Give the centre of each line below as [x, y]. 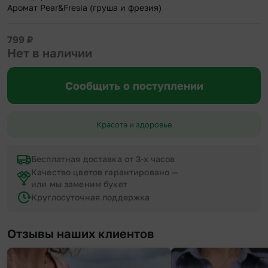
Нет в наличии [50, 53]
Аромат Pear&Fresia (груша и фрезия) [84, 8]
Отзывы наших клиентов [81, 234]
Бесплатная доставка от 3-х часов [103, 159]
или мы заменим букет [79, 184]
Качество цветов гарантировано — [105, 172]
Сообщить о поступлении [134, 86]
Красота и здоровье [134, 125]
